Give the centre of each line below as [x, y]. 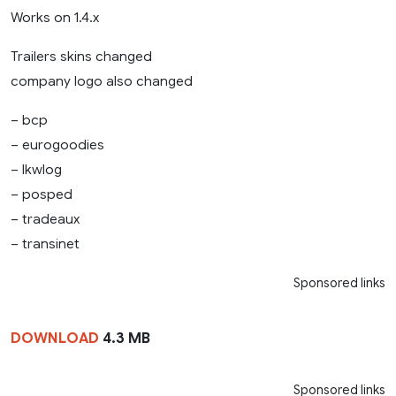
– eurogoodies [57, 144]
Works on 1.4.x [55, 17]
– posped [42, 194]
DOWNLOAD [55, 338]
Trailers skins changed [81, 56]
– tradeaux [45, 218]
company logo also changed [102, 80]
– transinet [45, 243]
